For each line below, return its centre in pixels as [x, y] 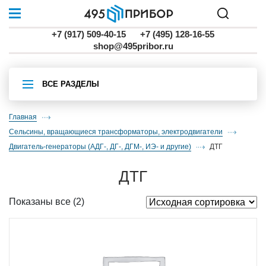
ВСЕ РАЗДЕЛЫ [71, 84]
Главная [25, 117]
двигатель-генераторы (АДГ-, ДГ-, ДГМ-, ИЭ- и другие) [102, 147]
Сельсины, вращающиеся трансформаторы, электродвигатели [118, 132]
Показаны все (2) [47, 202]
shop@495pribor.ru [133, 46]
